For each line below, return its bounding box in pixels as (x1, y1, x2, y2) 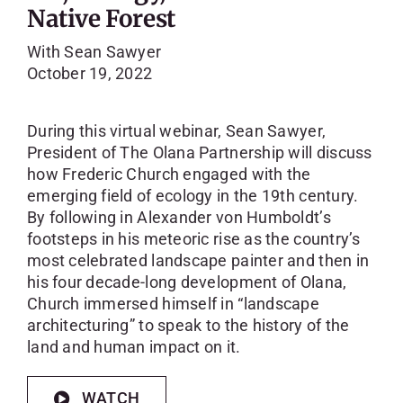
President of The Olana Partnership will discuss (26, 143, 372, 163)
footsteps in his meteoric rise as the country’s (26, 229, 361, 249)
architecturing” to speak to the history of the (26, 316, 350, 336)
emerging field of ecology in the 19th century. (26, 186, 359, 206)
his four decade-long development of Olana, (26, 273, 347, 292)
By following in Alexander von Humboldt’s (26, 208, 331, 228)
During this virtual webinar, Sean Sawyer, (26, 121, 327, 141)
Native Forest (26, 4, 175, 34)
